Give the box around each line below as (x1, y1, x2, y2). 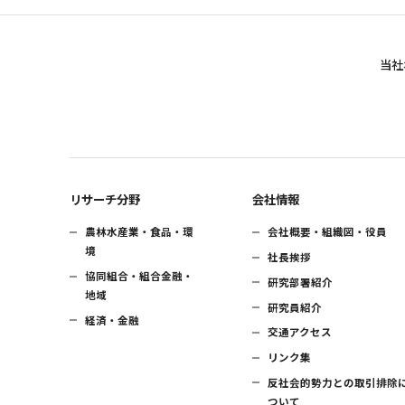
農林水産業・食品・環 (85, 224, 194, 240)
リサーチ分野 (69, 189, 140, 208)
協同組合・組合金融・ (85, 268, 194, 284)
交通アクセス (268, 325, 333, 340)
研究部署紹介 (268, 274, 334, 289)
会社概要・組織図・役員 (268, 224, 388, 240)
